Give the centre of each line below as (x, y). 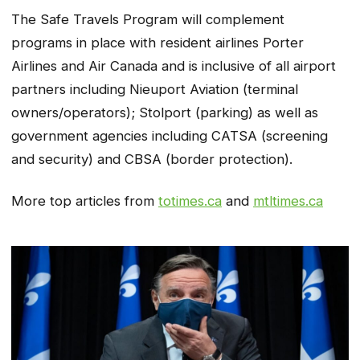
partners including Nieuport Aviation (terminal (155, 89)
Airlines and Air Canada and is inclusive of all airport (174, 65)
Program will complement (202, 19)
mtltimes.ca (288, 201)
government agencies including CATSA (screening (170, 135)
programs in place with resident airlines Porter (157, 42)
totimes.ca (190, 201)
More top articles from (85, 201)
